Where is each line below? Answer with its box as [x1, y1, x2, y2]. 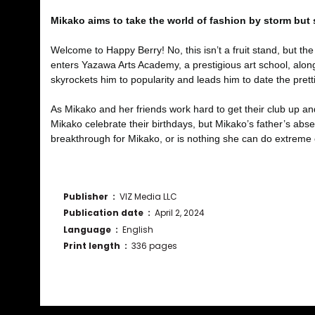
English [122, 223, 153, 236]
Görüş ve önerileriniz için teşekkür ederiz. [51, 297, 237, 311]
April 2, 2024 [155, 207, 205, 219]
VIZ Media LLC [120, 190, 177, 202]
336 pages [131, 240, 177, 252]
